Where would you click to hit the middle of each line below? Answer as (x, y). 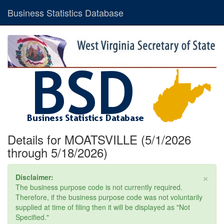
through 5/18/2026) (57, 152)
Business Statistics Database (65, 12)
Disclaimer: (34, 177)
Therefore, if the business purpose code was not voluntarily (109, 197)
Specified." (32, 217)
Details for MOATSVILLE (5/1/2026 (99, 139)
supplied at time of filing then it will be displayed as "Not (103, 207)
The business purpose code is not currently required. (99, 187)
